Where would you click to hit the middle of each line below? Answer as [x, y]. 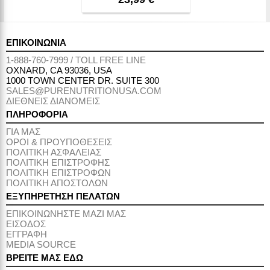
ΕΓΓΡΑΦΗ [27, 234]
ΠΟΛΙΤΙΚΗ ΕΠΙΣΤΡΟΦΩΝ [58, 173]
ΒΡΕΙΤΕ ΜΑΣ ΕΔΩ [45, 258]
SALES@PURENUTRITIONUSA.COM [84, 91]
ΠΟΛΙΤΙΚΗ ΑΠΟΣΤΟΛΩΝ [57, 183]
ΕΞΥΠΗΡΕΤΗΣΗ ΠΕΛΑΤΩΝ [63, 196]
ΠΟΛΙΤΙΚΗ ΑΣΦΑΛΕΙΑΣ [54, 152]
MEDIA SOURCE [41, 244]
